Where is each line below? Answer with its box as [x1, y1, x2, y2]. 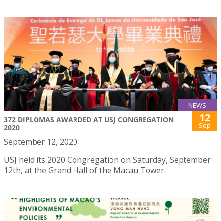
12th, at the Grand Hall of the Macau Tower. [4, 164, 166, 176]
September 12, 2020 [4, 136, 77, 147]
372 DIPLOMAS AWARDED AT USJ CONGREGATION [4, 114, 174, 124]
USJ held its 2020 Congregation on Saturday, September [4, 154, 211, 165]
